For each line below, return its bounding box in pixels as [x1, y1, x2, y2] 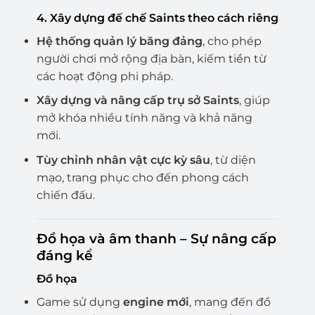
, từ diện [210, 153, 256, 167]
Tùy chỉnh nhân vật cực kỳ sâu [36, 153, 210, 167]
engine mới [122, 295, 189, 309]
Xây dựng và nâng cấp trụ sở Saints [36, 94, 239, 108]
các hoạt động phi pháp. [36, 69, 173, 83]
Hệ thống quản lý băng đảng [36, 34, 202, 48]
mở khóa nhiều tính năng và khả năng [36, 111, 252, 125]
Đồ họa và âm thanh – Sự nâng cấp [36, 229, 276, 247]
